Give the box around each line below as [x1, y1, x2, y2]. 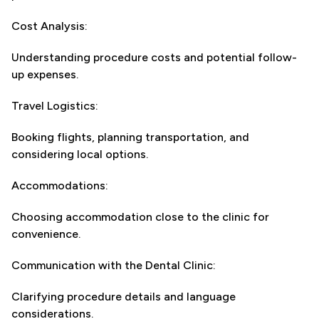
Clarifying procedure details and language [11, 290, 236, 303]
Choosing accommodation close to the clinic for [11, 210, 269, 224]
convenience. [11, 227, 80, 241]
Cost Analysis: [11, 19, 88, 33]
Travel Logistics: [11, 99, 98, 113]
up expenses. [11, 68, 78, 81]
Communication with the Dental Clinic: [11, 258, 216, 272]
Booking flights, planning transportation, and [11, 130, 249, 144]
